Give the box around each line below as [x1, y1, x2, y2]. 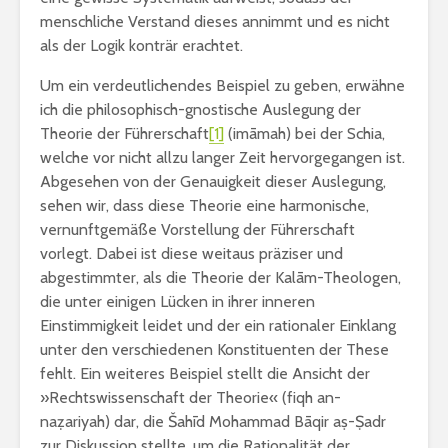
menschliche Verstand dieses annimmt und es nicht [40, 12, 390, 31]
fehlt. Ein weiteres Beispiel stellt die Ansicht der [40, 364, 370, 383]
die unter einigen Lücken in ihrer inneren [40, 292, 315, 311]
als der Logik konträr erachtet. [40, 36, 243, 55]
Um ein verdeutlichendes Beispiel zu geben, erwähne [40, 76, 405, 95]
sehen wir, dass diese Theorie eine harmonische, [40, 196, 369, 215]
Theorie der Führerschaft [40, 124, 209, 143]
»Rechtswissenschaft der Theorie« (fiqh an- [40, 388, 341, 407]
